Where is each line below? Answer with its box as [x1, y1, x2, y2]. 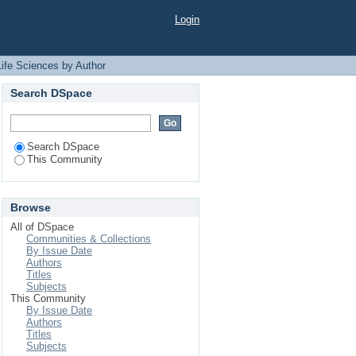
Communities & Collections [26, 233, 151, 245]
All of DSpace [10, 221, 74, 233]
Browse [10, 201, 51, 214]
